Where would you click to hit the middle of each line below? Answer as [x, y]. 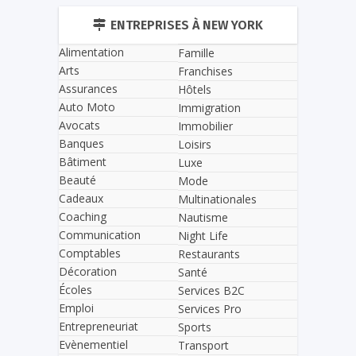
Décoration [88, 272]
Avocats [79, 126]
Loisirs [195, 144]
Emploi [76, 308]
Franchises [205, 71]
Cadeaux [81, 199]
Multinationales [217, 199]
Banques [81, 144]
